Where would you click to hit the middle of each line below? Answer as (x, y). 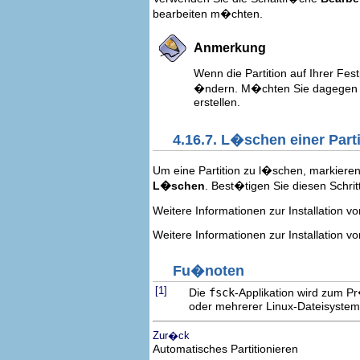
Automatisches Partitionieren (225, 348)
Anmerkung (230, 47)
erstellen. (217, 102)
